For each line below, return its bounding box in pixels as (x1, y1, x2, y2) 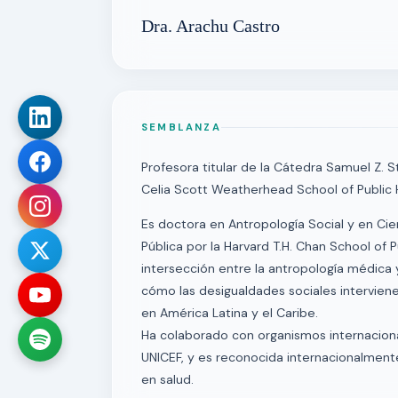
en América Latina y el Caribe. (141, 305, 318, 321)
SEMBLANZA (141, 121, 221, 133)
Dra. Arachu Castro (141, 16, 280, 36)
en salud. (141, 371, 194, 387)
